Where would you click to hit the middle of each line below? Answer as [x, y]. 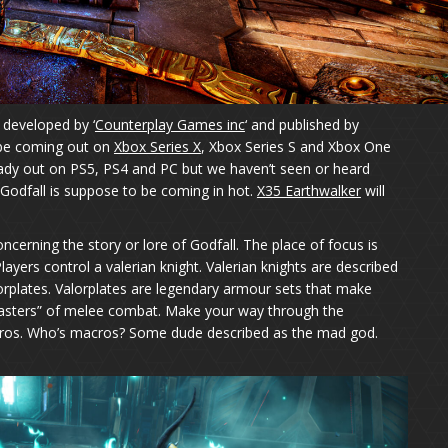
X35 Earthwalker [308, 190]
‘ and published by [301, 124]
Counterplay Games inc [169, 124]
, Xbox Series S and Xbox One [295, 146]
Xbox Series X [157, 146]
